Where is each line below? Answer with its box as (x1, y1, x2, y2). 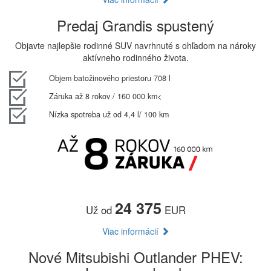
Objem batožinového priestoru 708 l (48, 72, 171, 83)
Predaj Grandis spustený (57, 14, 214, 36)
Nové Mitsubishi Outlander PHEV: (28, 246, 243, 267)
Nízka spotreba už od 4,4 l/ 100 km (48, 109, 169, 120)
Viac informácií (102, 224, 161, 237)
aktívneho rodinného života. (82, 51, 189, 64)
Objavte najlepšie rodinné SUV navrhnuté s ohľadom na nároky (15, 39, 256, 51)
